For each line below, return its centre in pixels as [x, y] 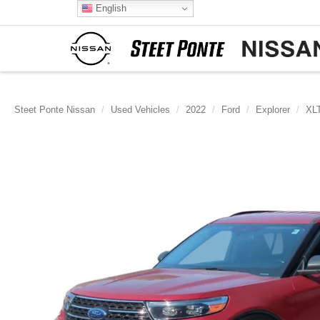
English [109, 8]
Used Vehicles [140, 110]
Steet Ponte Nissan [55, 110]
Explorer [273, 110]
